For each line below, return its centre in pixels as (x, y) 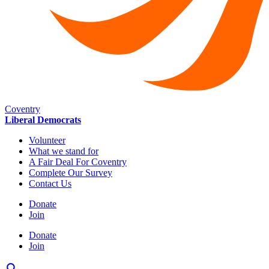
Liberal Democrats (43, 120)
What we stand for (64, 151)
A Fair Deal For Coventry (78, 162)
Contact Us (50, 184)
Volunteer (47, 141)
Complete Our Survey (71, 173)
